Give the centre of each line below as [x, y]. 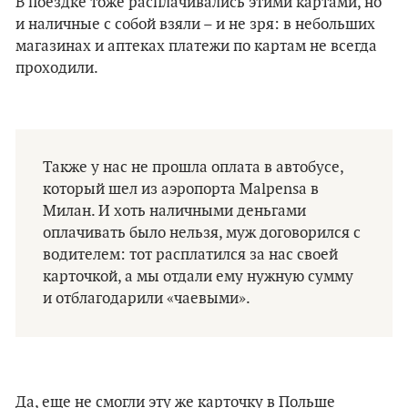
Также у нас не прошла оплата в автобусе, [193, 168]
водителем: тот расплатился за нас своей [190, 255]
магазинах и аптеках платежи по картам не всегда [196, 46]
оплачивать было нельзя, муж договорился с [202, 233]
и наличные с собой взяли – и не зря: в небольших [195, 25]
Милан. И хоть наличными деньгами [174, 211]
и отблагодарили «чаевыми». [147, 299]
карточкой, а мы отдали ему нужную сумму [198, 277]
